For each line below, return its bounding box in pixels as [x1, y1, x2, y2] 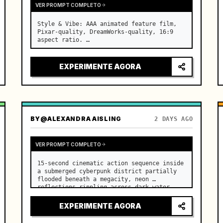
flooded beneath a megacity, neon [37, 176, 149, 183]
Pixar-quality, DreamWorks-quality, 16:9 [37, 28, 173, 35]
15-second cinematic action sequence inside [37, 160, 184, 167]
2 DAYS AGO [154, 115, 193, 122]
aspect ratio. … [37, 36, 90, 43]
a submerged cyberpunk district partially [37, 168, 177, 175]
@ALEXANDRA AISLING [40, 115, 122, 122]
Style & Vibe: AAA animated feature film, [37, 20, 177, 27]
